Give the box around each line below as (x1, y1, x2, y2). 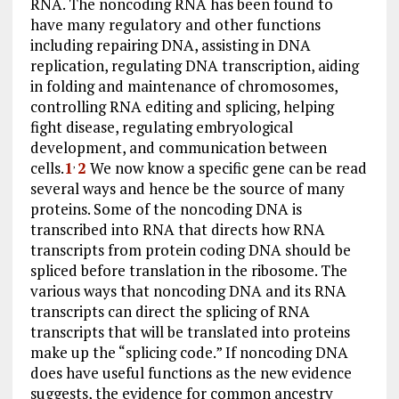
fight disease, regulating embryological (29, 117, 293, 137)
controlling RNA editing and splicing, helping (29, 96, 334, 117)
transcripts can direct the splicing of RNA (29, 301, 310, 322)
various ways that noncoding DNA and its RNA (29, 281, 346, 301)
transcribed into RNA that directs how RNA (29, 219, 325, 240)
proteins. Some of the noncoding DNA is (29, 199, 302, 219)
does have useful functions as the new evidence (29, 362, 352, 383)
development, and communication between (29, 137, 327, 158)
